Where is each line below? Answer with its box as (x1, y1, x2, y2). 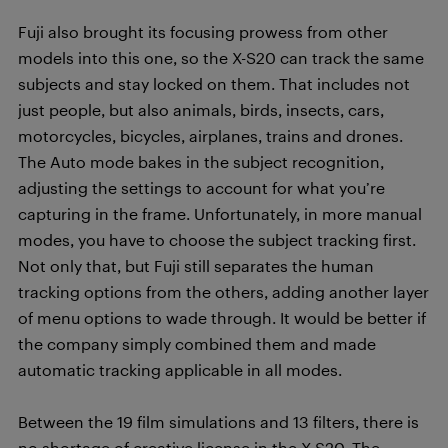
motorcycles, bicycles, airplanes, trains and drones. (18, 125, 403, 145)
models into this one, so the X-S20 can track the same (18, 47, 424, 67)
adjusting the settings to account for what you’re (18, 177, 385, 197)
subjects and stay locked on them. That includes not (18, 73, 410, 93)
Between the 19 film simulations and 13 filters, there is (18, 411, 419, 431)
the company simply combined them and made (18, 333, 376, 353)
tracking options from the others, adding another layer (18, 281, 429, 301)
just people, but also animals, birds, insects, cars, (18, 99, 384, 119)
